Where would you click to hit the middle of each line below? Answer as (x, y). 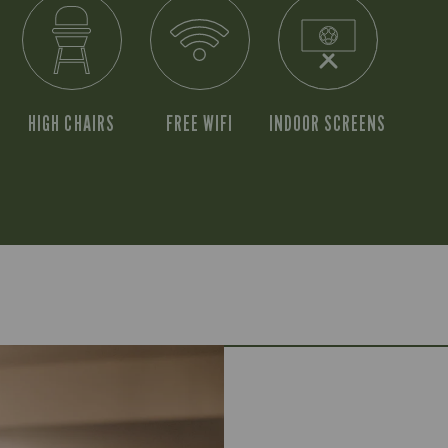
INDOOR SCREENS (327, 123)
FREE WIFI (199, 123)
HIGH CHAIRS (71, 123)
